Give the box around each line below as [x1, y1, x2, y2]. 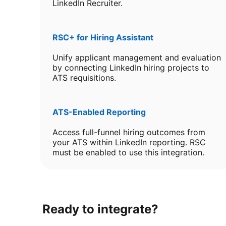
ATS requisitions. [52, 73, 116, 83]
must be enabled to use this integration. [52, 147, 204, 157]
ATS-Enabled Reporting [52, 107, 146, 117]
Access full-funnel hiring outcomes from [52, 127, 205, 137]
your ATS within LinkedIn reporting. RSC [52, 137, 206, 147]
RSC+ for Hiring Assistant [52, 32, 153, 42]
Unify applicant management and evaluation [52, 52, 221, 63]
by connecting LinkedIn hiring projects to [52, 63, 209, 73]
